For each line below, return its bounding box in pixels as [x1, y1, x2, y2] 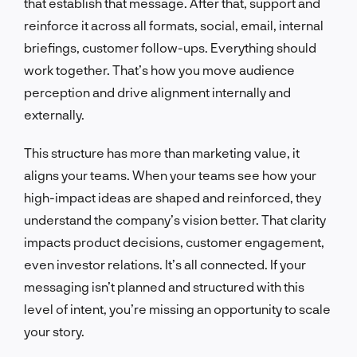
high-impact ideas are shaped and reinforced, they [24, 189, 321, 205]
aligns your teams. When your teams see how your [24, 167, 316, 182]
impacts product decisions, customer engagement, [24, 233, 324, 249]
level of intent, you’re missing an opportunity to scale [24, 300, 331, 316]
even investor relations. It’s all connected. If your [24, 256, 306, 272]
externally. [24, 106, 84, 122]
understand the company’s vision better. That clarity [24, 211, 326, 227]
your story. [24, 323, 84, 339]
